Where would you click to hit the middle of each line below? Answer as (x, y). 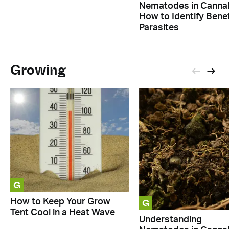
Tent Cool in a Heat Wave (63, 213)
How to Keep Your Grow (60, 202)
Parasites (159, 27)
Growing (38, 70)
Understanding (170, 220)
